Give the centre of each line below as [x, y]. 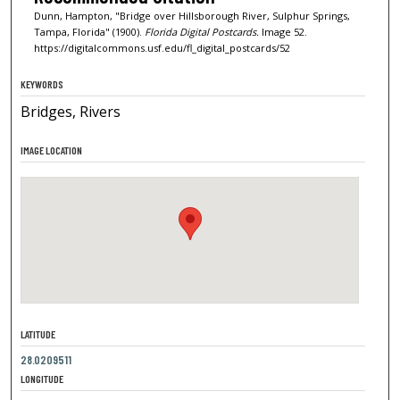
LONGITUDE [42, 378]
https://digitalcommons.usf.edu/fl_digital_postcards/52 [162, 47]
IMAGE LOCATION [52, 150]
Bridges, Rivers [71, 111]
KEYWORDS [42, 83]
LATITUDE [38, 333]
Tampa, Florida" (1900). [89, 31]
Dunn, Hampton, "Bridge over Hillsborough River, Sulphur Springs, [192, 15]
